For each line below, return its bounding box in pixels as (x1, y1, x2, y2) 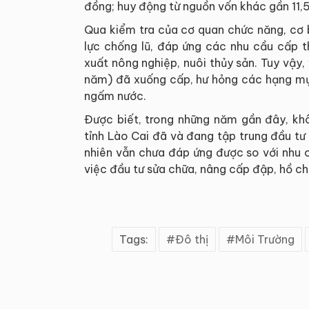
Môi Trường (235, 232, 295, 247)
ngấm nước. (84, 89, 146, 103)
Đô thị (175, 232, 208, 247)
